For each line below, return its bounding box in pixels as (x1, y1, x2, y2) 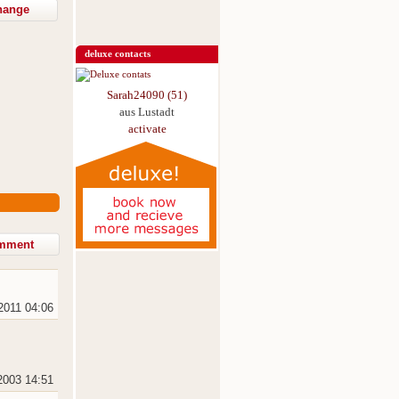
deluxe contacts (85, 48, 151, 59)
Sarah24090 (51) (107, 88, 187, 102)
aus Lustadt (119, 105, 175, 118)
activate (127, 122, 167, 135)
